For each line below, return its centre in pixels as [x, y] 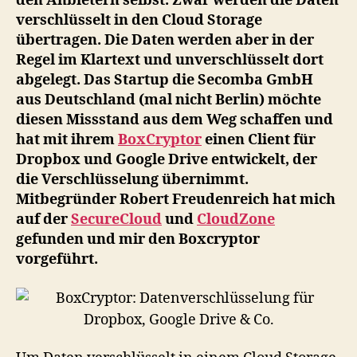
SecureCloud [116, 220]
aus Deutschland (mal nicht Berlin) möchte [169, 100]
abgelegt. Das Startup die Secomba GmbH [165, 80]
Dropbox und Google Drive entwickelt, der [167, 160]
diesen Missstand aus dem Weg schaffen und [175, 120]
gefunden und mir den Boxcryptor [138, 239]
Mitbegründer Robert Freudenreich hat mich [176, 200]
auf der [43, 220]
